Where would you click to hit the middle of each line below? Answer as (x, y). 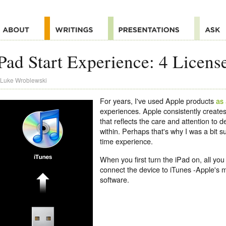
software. (115, 180)
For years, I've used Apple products (158, 101)
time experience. (127, 141)
